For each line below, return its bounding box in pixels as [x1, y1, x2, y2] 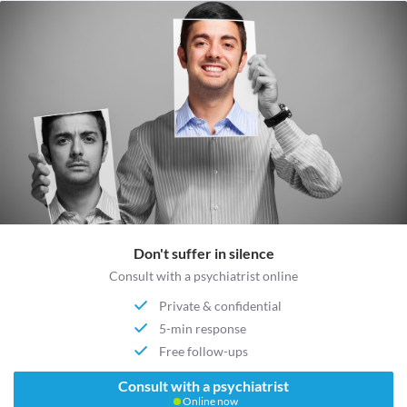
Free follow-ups [158, 342, 248, 359]
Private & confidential [158, 297, 282, 313]
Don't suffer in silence [133, 244, 274, 263]
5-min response [158, 320, 246, 336]
